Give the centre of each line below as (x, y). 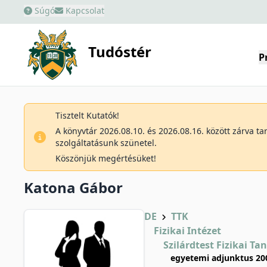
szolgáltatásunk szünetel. (106, 143)
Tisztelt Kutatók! (87, 115)
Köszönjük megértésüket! (106, 158)
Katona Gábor (73, 187)
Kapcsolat (84, 10)
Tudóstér (120, 52)
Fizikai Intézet (187, 231)
